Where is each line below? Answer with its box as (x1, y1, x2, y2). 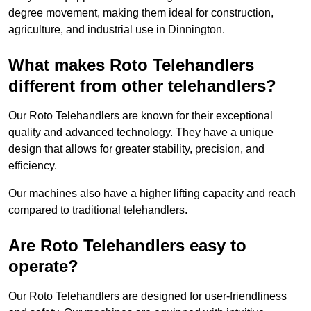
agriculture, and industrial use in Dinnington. (8, 24, 225, 36)
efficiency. (8, 160, 57, 172)
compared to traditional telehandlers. (8, 204, 187, 217)
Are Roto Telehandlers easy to (8, 236, 246, 255)
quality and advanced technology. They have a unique (8, 126, 274, 139)
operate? (8, 257, 78, 276)
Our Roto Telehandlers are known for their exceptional (8, 110, 273, 122)
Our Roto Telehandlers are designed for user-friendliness (8, 290, 287, 303)
